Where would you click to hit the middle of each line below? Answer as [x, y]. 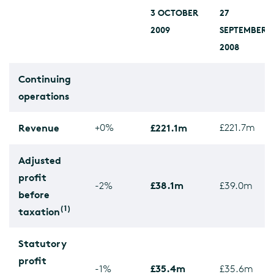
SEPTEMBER [243, 30]
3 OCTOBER [174, 13]
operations [44, 96]
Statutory [43, 243]
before [34, 194]
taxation [39, 212]
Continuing [45, 79]
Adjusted [40, 160]
